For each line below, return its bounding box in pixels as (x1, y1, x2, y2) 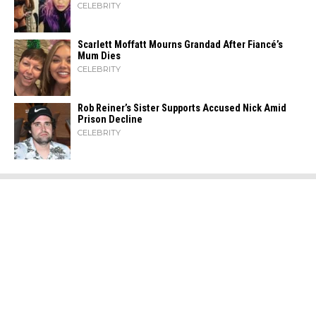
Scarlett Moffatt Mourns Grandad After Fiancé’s (78, 39, 283, 51)
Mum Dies (78, 50, 121, 62)
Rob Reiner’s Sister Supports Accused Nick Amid (78, 102, 286, 114)
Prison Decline (78, 114, 142, 126)
